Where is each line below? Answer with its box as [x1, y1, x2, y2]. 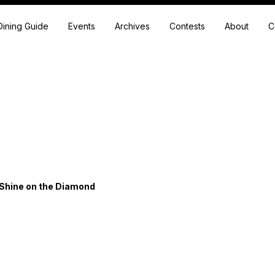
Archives [115, 21, 150, 31]
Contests [169, 21, 206, 31]
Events [68, 21, 96, 31]
